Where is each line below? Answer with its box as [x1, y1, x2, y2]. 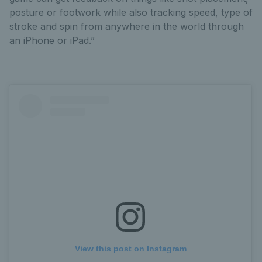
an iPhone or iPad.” [9, 35, 95, 46]
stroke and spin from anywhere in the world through [9, 20, 244, 32]
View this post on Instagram [74, 244, 187, 254]
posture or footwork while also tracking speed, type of [9, 6, 253, 18]
